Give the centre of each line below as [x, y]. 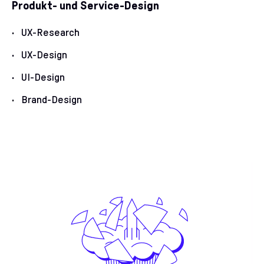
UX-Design [44, 55]
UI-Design [43, 78]
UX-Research [50, 33]
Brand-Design [52, 100]
